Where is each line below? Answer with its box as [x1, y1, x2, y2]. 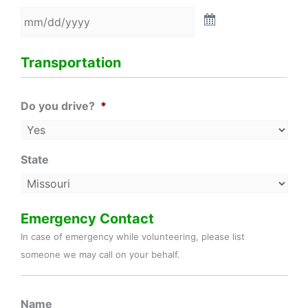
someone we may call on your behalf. [21, 249, 180, 261]
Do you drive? [21, 99, 95, 113]
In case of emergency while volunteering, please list [21, 231, 245, 243]
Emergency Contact [21, 210, 154, 228]
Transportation [21, 54, 121, 71]
